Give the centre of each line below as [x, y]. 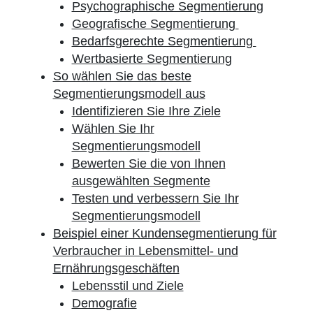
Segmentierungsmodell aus [129, 94]
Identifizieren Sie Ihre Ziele [146, 111]
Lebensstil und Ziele [128, 286]
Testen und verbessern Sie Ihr [155, 198]
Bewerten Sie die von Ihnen [148, 163]
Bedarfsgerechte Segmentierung [164, 41]
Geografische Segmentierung [155, 24]
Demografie [104, 303]
